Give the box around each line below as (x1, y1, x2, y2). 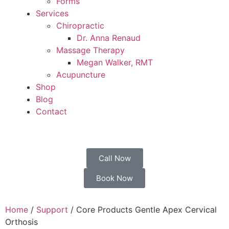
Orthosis (5, 217, 38, 227)
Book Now (96, 173, 133, 183)
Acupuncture (56, 70, 105, 80)
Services (36, 8, 68, 18)
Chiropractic (56, 20, 104, 31)
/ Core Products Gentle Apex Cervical (68, 204, 217, 215)
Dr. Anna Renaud (77, 33, 141, 43)
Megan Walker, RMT (77, 57, 153, 67)
